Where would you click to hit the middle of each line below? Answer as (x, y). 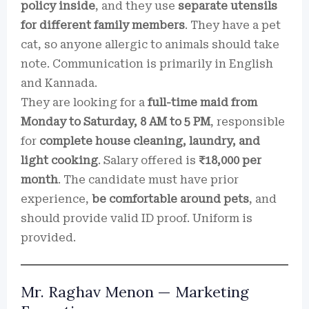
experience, (56, 199)
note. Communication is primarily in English (147, 64)
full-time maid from (202, 102)
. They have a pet (233, 25)
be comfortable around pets (170, 199)
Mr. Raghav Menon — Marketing (135, 292)
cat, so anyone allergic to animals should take (150, 44)
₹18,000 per (230, 160)
